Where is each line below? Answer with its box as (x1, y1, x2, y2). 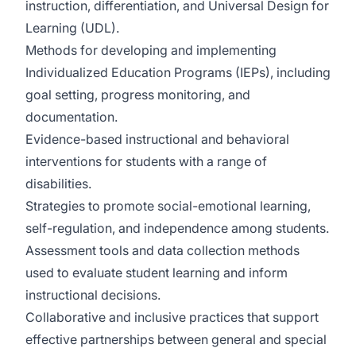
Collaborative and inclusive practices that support (25, 309, 319, 325)
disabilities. (25, 176, 91, 192)
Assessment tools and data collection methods (25, 242, 300, 258)
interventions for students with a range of (25, 153, 267, 169)
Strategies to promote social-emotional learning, (25, 198, 311, 214)
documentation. (25, 109, 118, 125)
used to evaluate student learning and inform (25, 265, 288, 281)
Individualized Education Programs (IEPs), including (25, 64, 331, 80)
